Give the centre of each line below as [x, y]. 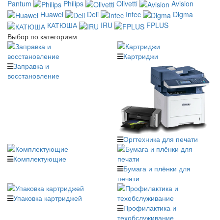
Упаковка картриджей [48, 198]
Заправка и [31, 66]
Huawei [52, 14]
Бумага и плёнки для [157, 168]
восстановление [33, 75]
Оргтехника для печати [161, 139]
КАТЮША [62, 25]
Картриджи [141, 56]
